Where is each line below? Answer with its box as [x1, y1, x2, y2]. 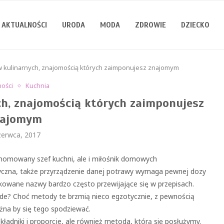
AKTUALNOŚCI [1, 20, 47, 29]
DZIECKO [181, 20, 209, 29]
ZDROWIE [135, 20, 166, 29]
